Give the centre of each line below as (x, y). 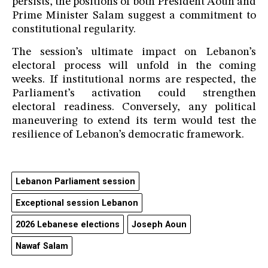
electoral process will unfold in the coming (134, 66)
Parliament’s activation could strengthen (134, 94)
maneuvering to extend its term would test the (134, 121)
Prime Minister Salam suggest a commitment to (134, 16)
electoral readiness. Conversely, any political (134, 108)
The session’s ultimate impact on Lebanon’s (134, 53)
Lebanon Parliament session (75, 182)
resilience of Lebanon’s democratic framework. (128, 135)
